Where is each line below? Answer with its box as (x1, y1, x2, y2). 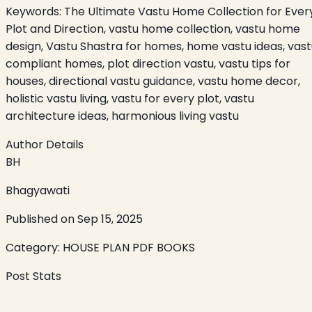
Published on (6, 210, 77, 227)
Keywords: (6, 3, 64, 19)
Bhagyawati (6, 182, 70, 198)
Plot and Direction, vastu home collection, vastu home (6, 20, 300, 37)
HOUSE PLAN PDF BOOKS (63, 239, 195, 256)
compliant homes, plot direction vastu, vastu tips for (6, 55, 290, 72)
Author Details (6, 136, 84, 153)
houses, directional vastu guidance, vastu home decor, (6, 72, 300, 89)
